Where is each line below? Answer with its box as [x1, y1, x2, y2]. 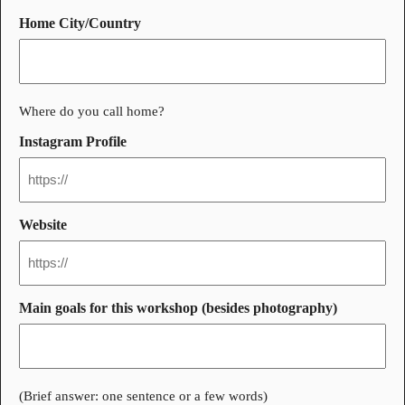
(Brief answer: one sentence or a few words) [19, 388, 268, 403]
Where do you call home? [19, 103, 165, 118]
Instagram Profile [19, 133, 127, 149]
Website [19, 216, 67, 232]
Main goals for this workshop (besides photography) [19, 299, 337, 316]
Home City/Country [19, 14, 141, 31]
